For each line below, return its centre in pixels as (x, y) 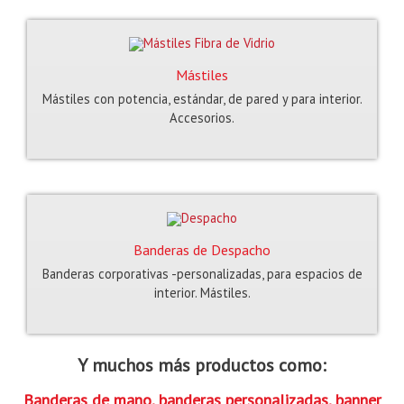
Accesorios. (202, 117)
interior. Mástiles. (202, 292)
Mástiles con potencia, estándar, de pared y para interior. (202, 98)
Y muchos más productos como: (202, 365)
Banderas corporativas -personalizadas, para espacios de (202, 273)
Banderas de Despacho (202, 249)
